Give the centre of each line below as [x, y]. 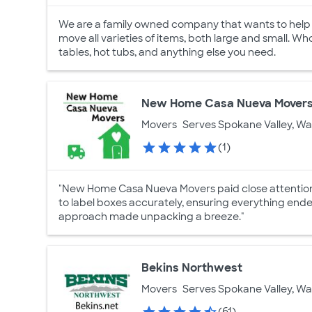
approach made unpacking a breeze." [151, 217]
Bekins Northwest [192, 267]
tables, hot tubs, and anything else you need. [167, 52]
